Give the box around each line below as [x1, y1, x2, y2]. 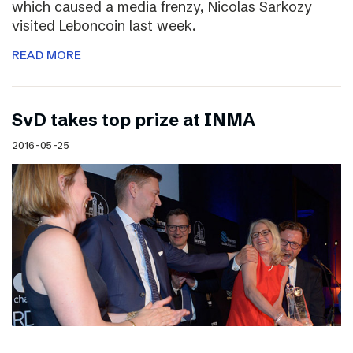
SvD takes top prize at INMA [12, 109, 255, 131]
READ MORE [12, 46, 81, 62]
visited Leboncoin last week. [12, 16, 196, 35]
